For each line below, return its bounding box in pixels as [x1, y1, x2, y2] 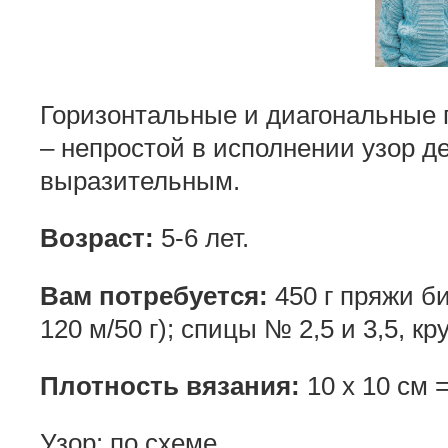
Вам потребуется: [40, 280, 268, 311]
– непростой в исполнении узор [40, 132, 422, 163]
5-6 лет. [154, 223, 249, 254]
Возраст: [40, 223, 154, 254]
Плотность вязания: [40, 371, 300, 402]
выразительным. [40, 165, 240, 196]
